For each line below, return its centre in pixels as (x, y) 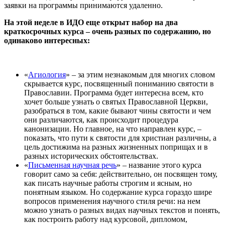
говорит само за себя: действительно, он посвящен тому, (121, 174)
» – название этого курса (159, 165)
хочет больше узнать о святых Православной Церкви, (116, 101)
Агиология (47, 74)
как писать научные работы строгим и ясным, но (108, 183)
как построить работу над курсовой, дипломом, (106, 219)
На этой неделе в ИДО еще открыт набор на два (91, 22)
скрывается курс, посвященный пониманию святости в (119, 83)
